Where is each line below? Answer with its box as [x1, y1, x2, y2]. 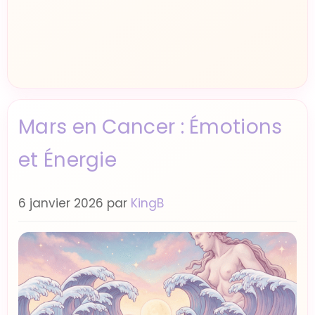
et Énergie [18, 146, 117, 174]
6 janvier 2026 [18, 195, 103, 212]
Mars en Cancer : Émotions [18, 113, 283, 141]
